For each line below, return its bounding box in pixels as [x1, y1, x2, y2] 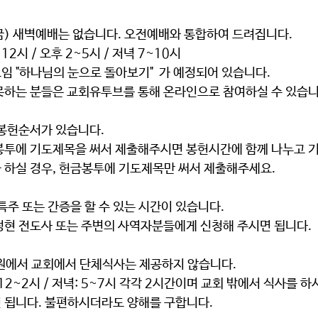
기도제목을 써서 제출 [30, 143, 138, 157]
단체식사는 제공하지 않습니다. [79, 258, 236, 272]
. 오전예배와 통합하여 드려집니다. [118, 28, 295, 42]
